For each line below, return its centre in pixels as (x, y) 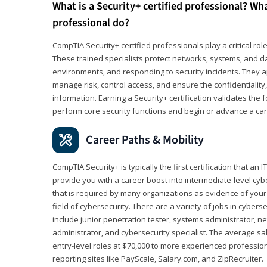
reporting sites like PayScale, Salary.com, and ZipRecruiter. (158, 258)
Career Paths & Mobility (145, 140)
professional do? (91, 23)
